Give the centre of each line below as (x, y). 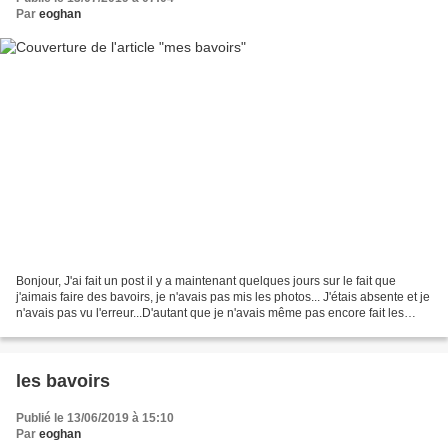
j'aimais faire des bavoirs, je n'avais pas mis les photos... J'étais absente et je (223, 297)
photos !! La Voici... (66, 329)
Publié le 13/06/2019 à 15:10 (95, 418)
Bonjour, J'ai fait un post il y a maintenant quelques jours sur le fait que (206, 281)
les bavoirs (63, 381)
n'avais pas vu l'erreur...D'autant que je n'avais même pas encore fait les (210, 313)
